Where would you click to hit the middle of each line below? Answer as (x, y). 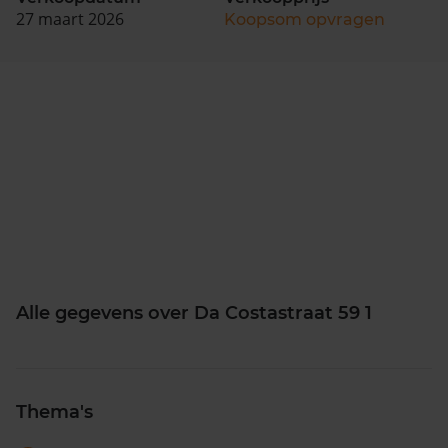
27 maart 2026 (70, 18)
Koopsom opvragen (304, 19)
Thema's (54, 411)
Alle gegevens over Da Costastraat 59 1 (194, 312)
